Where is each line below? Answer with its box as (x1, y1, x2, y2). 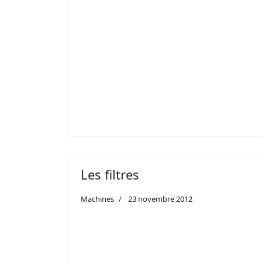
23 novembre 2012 (128, 193, 192, 204)
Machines (81, 193, 114, 204)
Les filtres (81, 165, 139, 183)
